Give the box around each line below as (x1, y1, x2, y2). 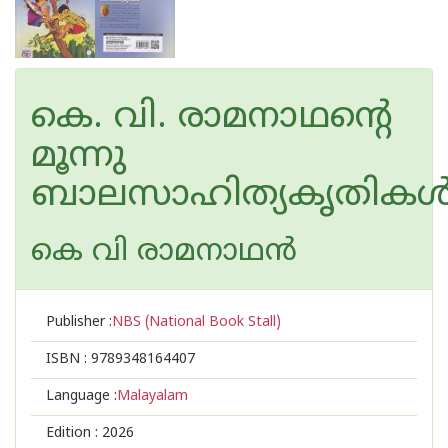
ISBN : (46, 351, 91, 368)
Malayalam (117, 388, 188, 405)
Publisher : (46, 314, 112, 331)
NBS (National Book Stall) (112, 314, 281, 331)
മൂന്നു (31, 135, 126, 180)
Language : (46, 388, 117, 405)
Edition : (46, 425, 102, 442)
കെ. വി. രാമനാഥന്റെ (31, 96, 393, 141)
